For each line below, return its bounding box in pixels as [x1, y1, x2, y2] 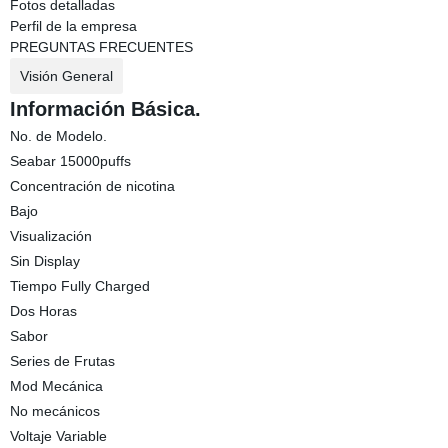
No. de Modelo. [9, 128, 107, 144]
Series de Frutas [9, 353, 115, 369]
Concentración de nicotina [9, 178, 175, 194]
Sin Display [9, 253, 80, 269]
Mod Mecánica [9, 378, 103, 394]
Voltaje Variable [9, 428, 107, 444]
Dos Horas [9, 303, 77, 319]
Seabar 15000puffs [9, 153, 131, 169]
